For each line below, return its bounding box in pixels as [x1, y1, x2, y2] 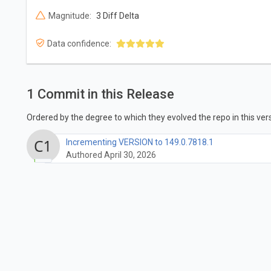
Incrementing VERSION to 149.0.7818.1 [65, 137, 214, 147]
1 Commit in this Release [26, 87, 174, 102]
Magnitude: [48, 10, 91, 21]
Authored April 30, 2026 [65, 149, 156, 160]
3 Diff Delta [96, 10, 139, 21]
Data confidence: [47, 38, 111, 48]
